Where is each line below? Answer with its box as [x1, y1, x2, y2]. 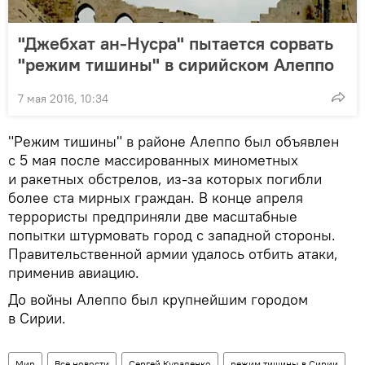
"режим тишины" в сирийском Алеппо [18, 53, 334, 77]
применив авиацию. [8, 263, 139, 283]
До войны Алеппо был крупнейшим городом [8, 290, 308, 310]
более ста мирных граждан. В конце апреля [8, 188, 303, 208]
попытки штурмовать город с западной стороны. [8, 226, 336, 245]
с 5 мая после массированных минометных [8, 151, 298, 170]
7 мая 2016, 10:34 [18, 91, 108, 107]
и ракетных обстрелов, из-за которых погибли [8, 169, 322, 189]
